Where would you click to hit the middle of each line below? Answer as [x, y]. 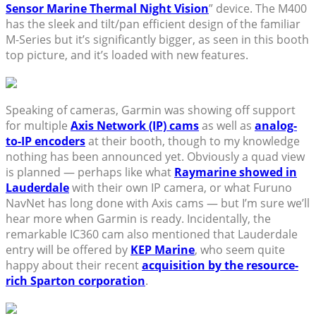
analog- [276, 126]
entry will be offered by [68, 250]
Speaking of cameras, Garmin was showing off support [151, 110]
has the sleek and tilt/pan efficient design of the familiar [153, 24]
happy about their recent [74, 266]
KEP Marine [163, 250]
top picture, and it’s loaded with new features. [127, 55]
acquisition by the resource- [220, 266]
